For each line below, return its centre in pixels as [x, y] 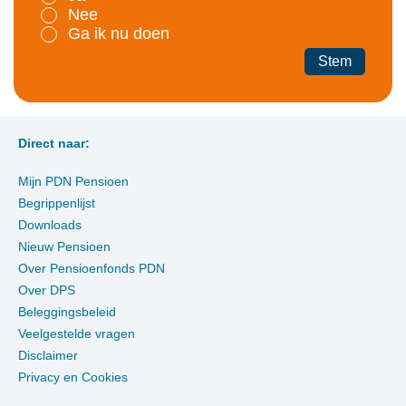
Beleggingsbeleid [67, 312]
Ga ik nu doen [119, 34]
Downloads [50, 225]
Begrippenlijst [57, 203]
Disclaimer [48, 356]
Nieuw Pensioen [64, 247]
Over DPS [47, 290]
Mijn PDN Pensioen [73, 182]
